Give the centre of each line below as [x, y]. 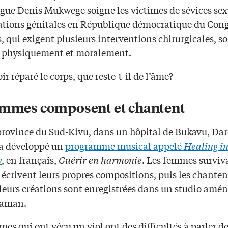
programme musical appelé [124, 145]
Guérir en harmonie [100, 160]
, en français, [30, 160]
